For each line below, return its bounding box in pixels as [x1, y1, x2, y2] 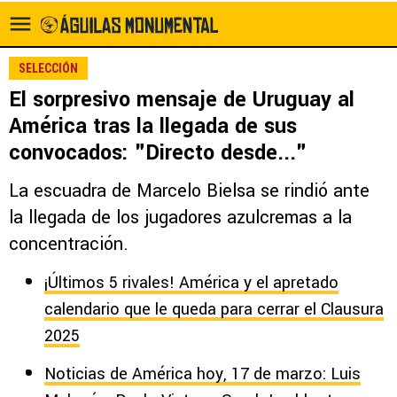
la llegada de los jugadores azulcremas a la [9, 205, 352, 230]
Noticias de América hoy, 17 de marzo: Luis [44, 362, 361, 385]
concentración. [9, 231, 128, 257]
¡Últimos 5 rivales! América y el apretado [44, 271, 339, 294]
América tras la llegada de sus [9, 112, 297, 141]
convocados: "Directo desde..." [9, 138, 307, 167]
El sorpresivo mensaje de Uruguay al [9, 85, 354, 114]
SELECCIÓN [19, 61, 78, 75]
